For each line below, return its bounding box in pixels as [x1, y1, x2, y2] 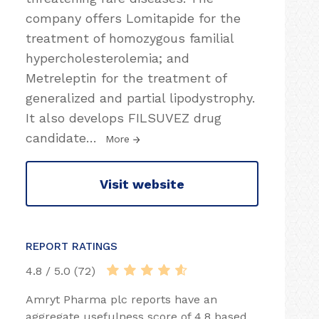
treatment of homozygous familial [26, 31, 234, 46]
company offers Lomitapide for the [26, 11, 241, 26]
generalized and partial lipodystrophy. [26, 90, 255, 105]
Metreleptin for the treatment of [26, 70, 226, 85]
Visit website [100, 176, 184, 192]
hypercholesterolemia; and [26, 51, 189, 66]
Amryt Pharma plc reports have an [26, 293, 217, 306]
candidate [26, 130, 86, 145]
